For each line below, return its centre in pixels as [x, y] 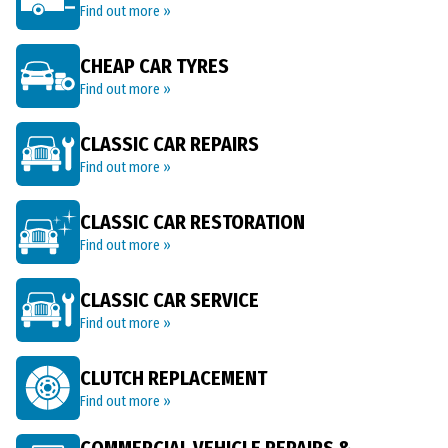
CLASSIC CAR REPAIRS [169, 144]
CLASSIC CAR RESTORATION [192, 222]
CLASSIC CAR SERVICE [169, 300]
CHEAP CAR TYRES [154, 66]
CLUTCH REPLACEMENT [173, 378]
